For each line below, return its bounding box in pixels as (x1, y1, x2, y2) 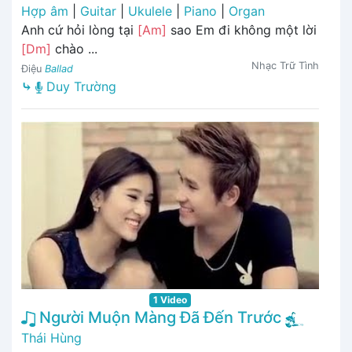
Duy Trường (42, 79, 116, 95)
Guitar (80, 3, 116, 20)
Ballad (45, 63, 73, 75)
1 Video (153, 294, 187, 306)
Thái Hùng (21, 329, 82, 346)
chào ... (51, 41, 97, 57)
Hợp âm (21, 3, 68, 20)
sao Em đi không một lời (167, 22, 317, 38)
